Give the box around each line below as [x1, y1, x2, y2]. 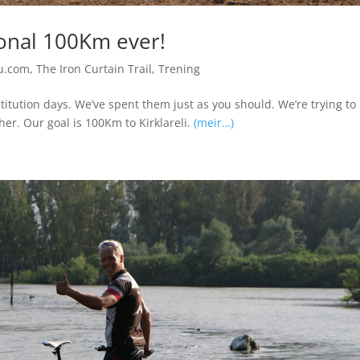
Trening [157, 60, 200, 76]
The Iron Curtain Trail [35, 60, 152, 76]
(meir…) [193, 114, 234, 130]
